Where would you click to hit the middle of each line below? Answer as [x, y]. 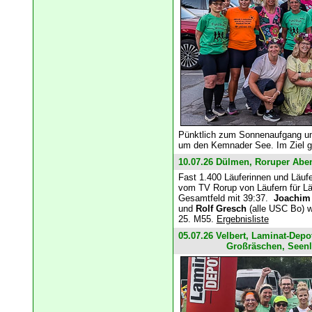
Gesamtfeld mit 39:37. [226, 198]
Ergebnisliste [242, 219]
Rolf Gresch [222, 209]
